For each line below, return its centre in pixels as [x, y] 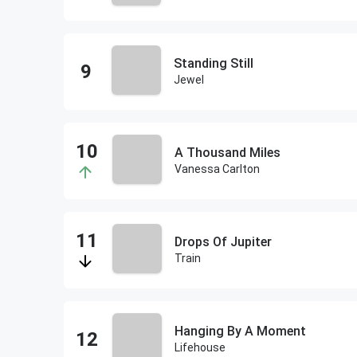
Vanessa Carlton [217, 169]
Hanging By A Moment [240, 331]
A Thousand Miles [227, 153]
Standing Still [214, 63]
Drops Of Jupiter [223, 242]
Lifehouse [200, 347]
